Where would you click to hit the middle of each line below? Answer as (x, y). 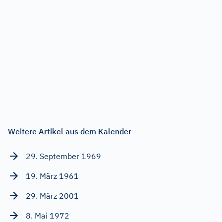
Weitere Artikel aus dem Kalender (70, 131)
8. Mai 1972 (48, 215)
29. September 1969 (63, 156)
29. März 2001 (52, 195)
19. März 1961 (52, 176)
